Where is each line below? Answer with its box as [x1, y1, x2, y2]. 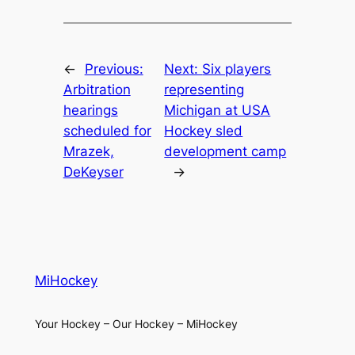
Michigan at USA [164, 102, 271, 119]
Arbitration [63, 82, 131, 98]
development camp [164, 143, 287, 160]
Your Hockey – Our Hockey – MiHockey [34, 317, 238, 331]
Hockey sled [164, 123, 243, 139]
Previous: [84, 61, 143, 78]
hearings [63, 102, 118, 119]
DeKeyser [63, 164, 124, 181]
